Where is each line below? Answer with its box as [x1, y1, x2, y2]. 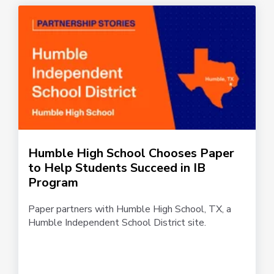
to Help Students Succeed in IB [28, 159, 206, 176]
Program [28, 174, 78, 191]
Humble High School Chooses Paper [28, 144, 234, 161]
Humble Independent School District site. [28, 215, 206, 229]
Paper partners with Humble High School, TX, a [28, 202, 231, 216]
